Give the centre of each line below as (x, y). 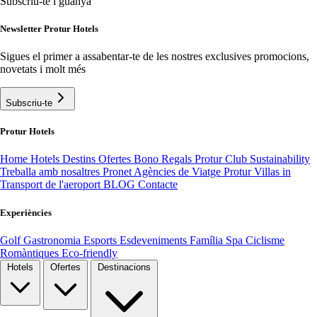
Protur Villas (253, 172)
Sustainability (280, 159)
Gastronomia (53, 240)
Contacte (158, 185)
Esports (102, 240)
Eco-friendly (90, 253)
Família (208, 240)
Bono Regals (164, 159)
